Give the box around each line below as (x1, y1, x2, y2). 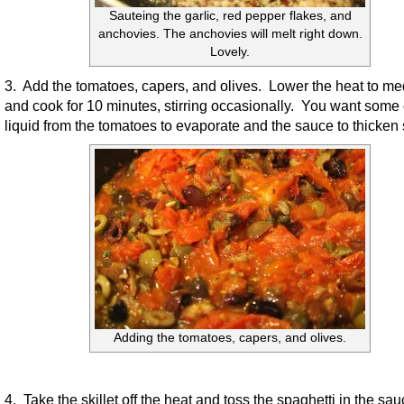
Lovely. (210, 45, 250, 59)
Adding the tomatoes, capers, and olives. (114, 331, 346, 344)
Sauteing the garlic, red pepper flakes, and (108, 9, 352, 23)
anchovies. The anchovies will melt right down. (97, 27, 363, 41)
